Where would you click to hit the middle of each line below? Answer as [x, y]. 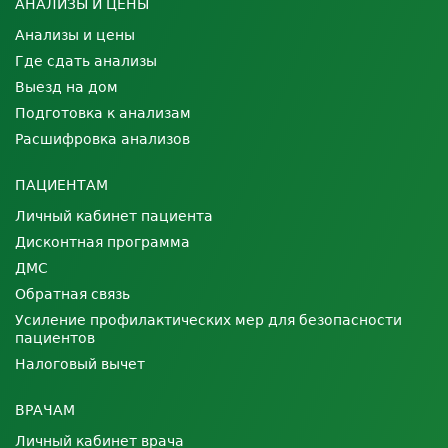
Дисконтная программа [102, 242]
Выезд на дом [66, 87]
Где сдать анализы [86, 61]
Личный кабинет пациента [114, 216]
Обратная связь [72, 294]
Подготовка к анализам [103, 113]
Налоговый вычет [80, 364]
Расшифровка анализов [102, 139]
